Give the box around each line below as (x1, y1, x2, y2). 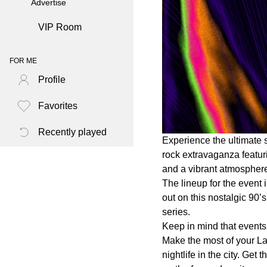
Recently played (38, 127, 107, 138)
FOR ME (10, 57, 37, 66)
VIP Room (38, 22, 82, 33)
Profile (38, 74, 66, 85)
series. (162, 206, 190, 217)
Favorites (38, 101, 77, 111)
